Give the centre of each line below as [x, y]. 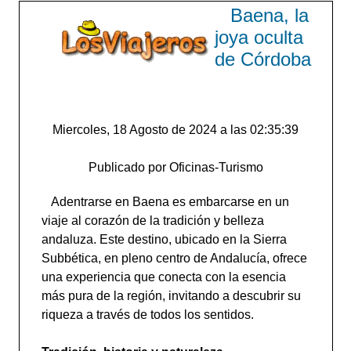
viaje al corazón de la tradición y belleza [152, 221]
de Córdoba [262, 59]
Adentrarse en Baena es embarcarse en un [170, 202]
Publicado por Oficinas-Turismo [175, 167]
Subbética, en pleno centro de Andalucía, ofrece [174, 258]
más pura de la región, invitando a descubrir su [171, 296]
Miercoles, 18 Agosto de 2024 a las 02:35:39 [175, 130]
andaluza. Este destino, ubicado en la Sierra [164, 239]
